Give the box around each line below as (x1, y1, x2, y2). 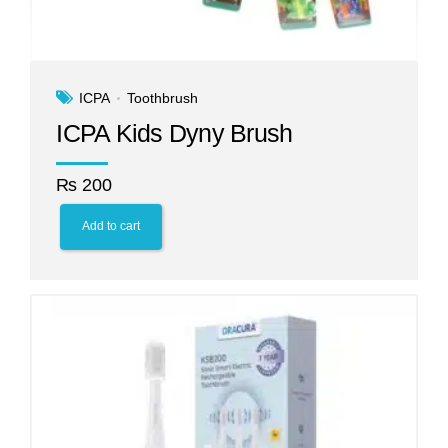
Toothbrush (127, 89, 199, 106)
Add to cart (81, 219, 140, 234)
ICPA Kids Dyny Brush (56, 118, 293, 147)
